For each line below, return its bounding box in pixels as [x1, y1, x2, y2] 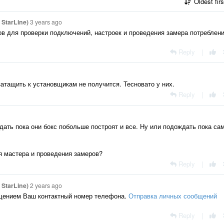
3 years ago [30, 17, 62, 26]
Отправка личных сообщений [128, 191, 217, 200]
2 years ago [30, 181, 62, 190]
